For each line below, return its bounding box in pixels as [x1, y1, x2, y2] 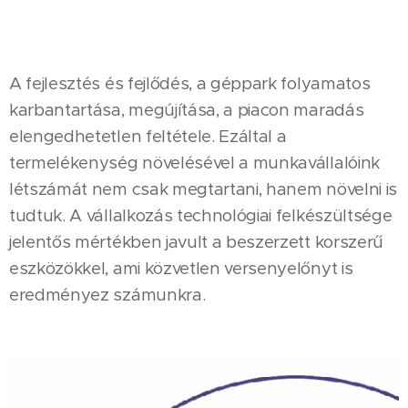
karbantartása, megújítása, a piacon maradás [9, 99, 364, 120]
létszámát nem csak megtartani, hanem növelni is [9, 178, 397, 199]
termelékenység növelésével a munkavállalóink [9, 152, 380, 173]
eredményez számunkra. [9, 284, 206, 305]
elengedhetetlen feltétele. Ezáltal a [9, 126, 287, 147]
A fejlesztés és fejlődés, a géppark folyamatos [9, 73, 371, 94]
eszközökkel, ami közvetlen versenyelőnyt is [9, 258, 353, 279]
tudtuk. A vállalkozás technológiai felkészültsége [9, 205, 393, 226]
